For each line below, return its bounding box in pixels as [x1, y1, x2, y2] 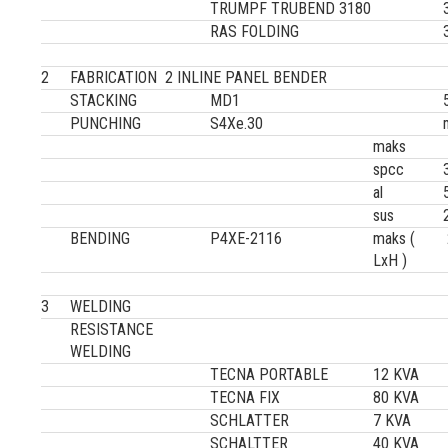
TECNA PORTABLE [210, 365, 329, 384]
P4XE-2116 [210, 229, 283, 248]
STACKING [70, 91, 154, 110]
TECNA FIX [210, 388, 281, 407]
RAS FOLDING [210, 22, 300, 41]
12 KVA [373, 365, 420, 384]
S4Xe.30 [210, 114, 264, 133]
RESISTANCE [70, 320, 154, 339]
